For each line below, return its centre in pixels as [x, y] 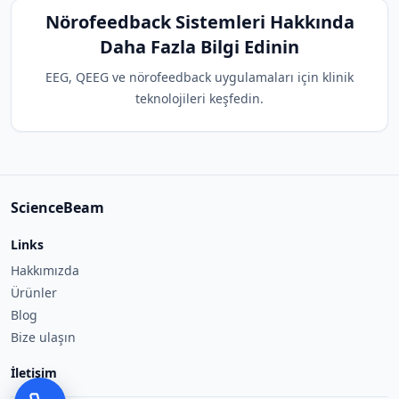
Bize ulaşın [43, 337]
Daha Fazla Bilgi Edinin [199, 47]
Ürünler [34, 293]
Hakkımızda [45, 270]
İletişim [34, 373]
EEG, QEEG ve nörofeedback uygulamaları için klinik [199, 77]
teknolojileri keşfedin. [199, 98]
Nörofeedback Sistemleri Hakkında [199, 22]
